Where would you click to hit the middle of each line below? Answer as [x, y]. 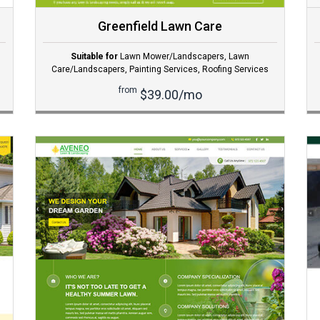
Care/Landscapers [88, 70]
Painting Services [164, 70]
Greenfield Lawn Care [160, 26]
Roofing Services [235, 70]
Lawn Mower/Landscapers [172, 57]
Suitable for [94, 57]
